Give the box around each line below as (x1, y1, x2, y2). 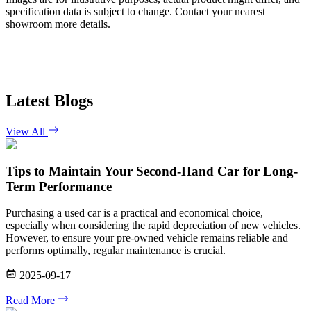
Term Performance (6, 178, 112, 194)
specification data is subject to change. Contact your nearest (6, 6, 265, 18)
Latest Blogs (6, 91, 93, 110)
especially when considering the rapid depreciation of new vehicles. (6, 219, 301, 232)
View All (6, 125, 48, 137)
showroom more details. (6, 18, 110, 31)
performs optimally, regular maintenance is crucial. (6, 244, 226, 257)
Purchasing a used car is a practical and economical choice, (6, 207, 263, 219)
